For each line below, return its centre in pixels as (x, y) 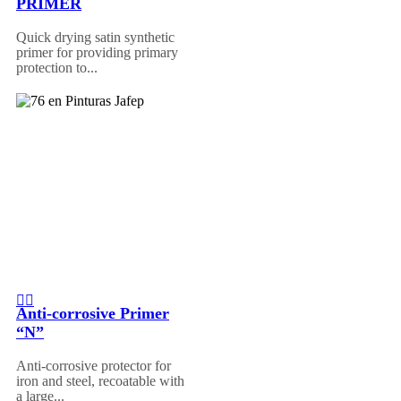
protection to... (57, 67)
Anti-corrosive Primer (93, 313)
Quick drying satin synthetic (95, 37)
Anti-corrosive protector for (94, 365)
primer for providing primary (97, 52)
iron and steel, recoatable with (100, 380)
